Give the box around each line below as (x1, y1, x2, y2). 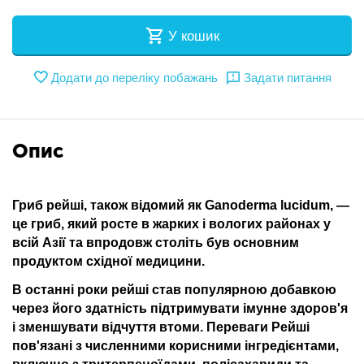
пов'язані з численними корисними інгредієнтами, (12, 339, 339, 353)
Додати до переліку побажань (51, 70, 218, 84)
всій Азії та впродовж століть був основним (12, 236, 299, 249)
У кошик (168, 28, 219, 44)
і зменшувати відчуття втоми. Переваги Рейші (12, 320, 310, 334)
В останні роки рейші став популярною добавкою (12, 283, 336, 297)
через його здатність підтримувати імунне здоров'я (12, 301, 348, 315)
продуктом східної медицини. (12, 254, 205, 268)
